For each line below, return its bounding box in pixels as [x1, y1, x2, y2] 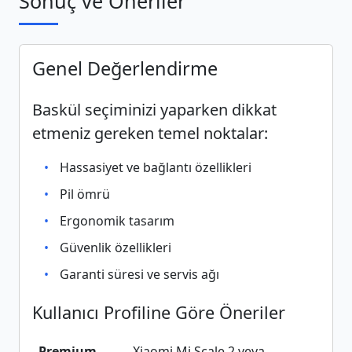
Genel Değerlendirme [32, 56, 218, 81]
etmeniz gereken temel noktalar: [32, 123, 268, 144]
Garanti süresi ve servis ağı [60, 266, 219, 283]
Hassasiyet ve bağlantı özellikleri [60, 159, 251, 176]
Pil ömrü [60, 185, 110, 203]
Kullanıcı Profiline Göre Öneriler [32, 301, 285, 324]
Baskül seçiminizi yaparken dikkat [32, 99, 277, 120]
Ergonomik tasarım [60, 212, 174, 229]
